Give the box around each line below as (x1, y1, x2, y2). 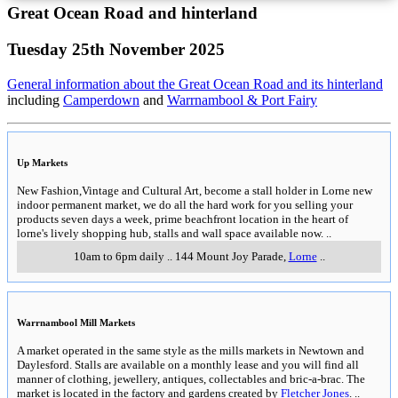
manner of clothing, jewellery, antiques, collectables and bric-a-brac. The (17, 371, 365, 386)
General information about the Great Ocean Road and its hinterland (7, 76, 383, 92)
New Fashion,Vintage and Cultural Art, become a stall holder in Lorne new (17, 183, 372, 197)
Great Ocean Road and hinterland (7, 4, 258, 23)
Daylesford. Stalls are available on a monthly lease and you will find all (17, 357, 359, 371)
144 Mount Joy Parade (174, 249, 283, 263)
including (7, 92, 63, 107)
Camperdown (63, 92, 139, 107)
